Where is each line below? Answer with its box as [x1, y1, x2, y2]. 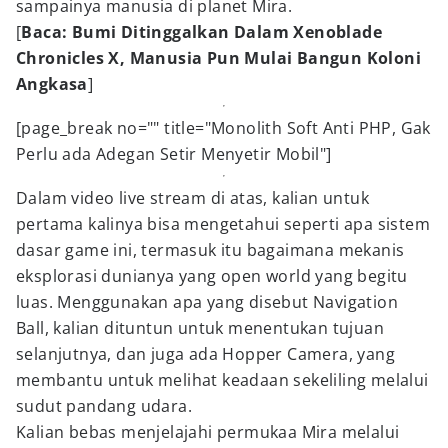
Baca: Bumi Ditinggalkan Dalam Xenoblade [21, 21, 383, 43]
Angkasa [16, 73, 88, 95]
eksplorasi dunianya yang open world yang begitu [16, 265, 408, 287]
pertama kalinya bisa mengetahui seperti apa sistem [16, 213, 430, 235]
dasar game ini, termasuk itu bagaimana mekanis [16, 239, 405, 261]
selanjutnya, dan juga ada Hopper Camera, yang [16, 343, 395, 365]
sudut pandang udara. [16, 395, 192, 417]
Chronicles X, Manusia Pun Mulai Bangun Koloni [16, 47, 421, 69]
